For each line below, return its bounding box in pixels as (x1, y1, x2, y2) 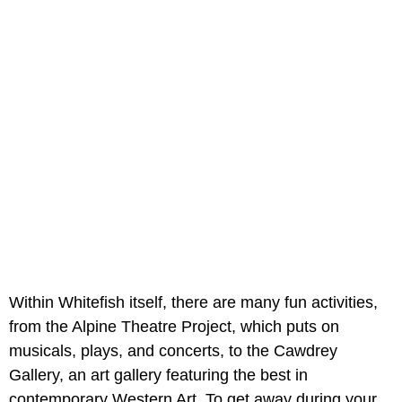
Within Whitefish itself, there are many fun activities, (9, 293, 378, 312)
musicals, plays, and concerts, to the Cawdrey (9, 342, 337, 361)
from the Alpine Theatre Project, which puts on (9, 318, 339, 336)
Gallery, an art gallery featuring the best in (9, 366, 308, 385)
